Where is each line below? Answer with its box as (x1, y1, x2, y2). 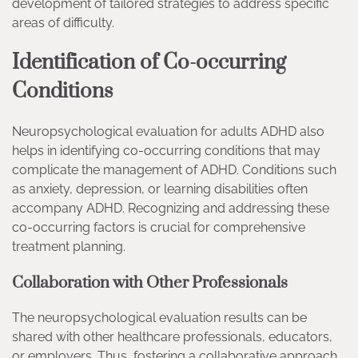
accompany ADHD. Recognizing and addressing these (12, 200, 329, 216)
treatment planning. (12, 238, 125, 254)
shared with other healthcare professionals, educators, (12, 329, 332, 345)
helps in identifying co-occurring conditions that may (12, 142, 320, 158)
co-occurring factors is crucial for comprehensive (12, 219, 305, 235)
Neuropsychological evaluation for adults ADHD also (12, 123, 324, 139)
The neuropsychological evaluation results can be (12, 310, 307, 326)
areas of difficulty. (12, 15, 114, 31)
